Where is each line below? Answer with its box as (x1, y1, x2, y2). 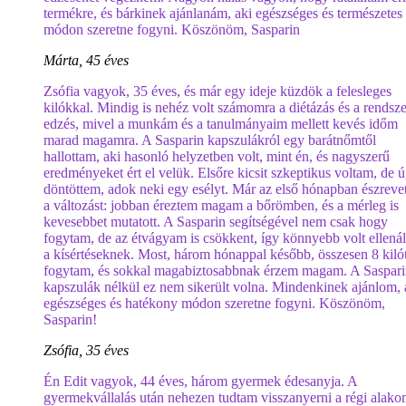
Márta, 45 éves (43, 53, 129, 68)
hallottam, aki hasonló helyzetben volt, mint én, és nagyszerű (43, 149, 390, 164)
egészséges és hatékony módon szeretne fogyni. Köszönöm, (43, 295, 385, 311)
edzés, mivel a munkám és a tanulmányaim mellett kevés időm (43, 116, 398, 131)
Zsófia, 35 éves (43, 343, 129, 358)
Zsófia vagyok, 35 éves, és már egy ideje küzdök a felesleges (43, 83, 391, 99)
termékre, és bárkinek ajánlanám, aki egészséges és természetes (43, 5, 402, 21)
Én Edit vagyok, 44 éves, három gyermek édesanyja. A (43, 373, 357, 389)
